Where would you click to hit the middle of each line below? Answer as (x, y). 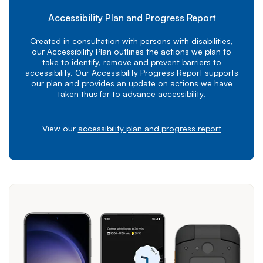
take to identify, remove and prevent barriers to (131, 62)
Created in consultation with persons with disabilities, (131, 41)
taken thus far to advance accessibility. (131, 94)
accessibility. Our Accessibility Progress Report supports (131, 73)
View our (60, 129)
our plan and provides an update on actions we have (131, 83)
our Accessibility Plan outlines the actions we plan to (131, 52)
